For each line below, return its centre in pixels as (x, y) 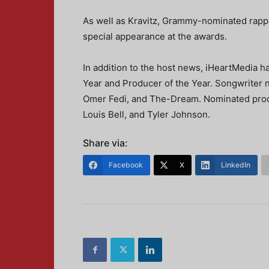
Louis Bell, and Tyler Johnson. (147, 114)
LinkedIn (236, 165)
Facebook (126, 165)
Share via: (105, 143)
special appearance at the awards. (155, 36)
